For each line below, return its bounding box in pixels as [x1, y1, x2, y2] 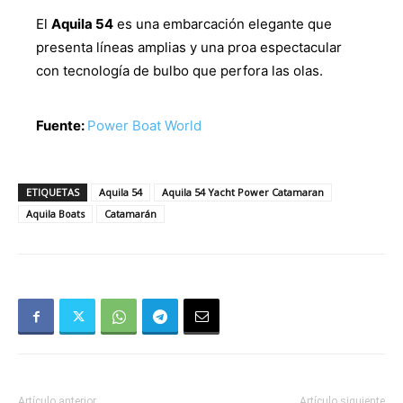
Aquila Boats [26, 207, 85, 221]
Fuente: [36, 117, 87, 135]
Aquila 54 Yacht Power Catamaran [162, 185, 324, 200]
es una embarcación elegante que [113, 15, 332, 33]
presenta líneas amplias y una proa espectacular [36, 39, 342, 57]
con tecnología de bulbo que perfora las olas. [36, 62, 327, 80]
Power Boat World [87, 117, 201, 135]
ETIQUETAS [26, 185, 79, 200]
